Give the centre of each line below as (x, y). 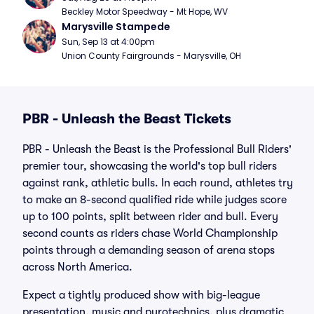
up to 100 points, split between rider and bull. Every (150, 217)
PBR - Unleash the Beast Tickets (127, 119)
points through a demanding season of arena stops (149, 250)
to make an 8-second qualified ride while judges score (155, 200)
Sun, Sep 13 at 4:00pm (108, 42)
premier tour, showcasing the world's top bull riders (150, 166)
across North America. (77, 267)
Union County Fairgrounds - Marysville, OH (151, 56)
